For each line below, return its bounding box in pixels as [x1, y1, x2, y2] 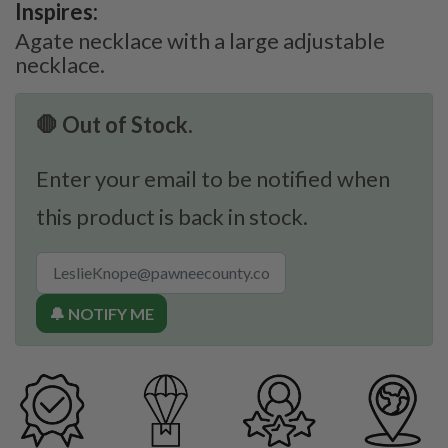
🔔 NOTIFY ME [49, 303, 154, 323]
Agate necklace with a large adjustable [15, 26, 385, 54]
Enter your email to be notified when [36, 164, 390, 192]
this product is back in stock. [36, 202, 308, 230]
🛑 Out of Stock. [36, 110, 193, 138]
